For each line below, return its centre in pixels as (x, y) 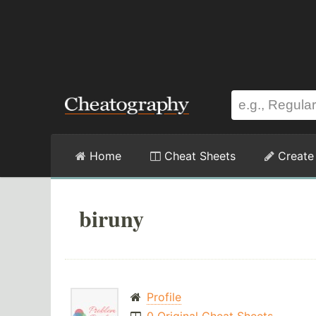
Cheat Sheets (198, 156)
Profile (164, 297)
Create (294, 156)
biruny (111, 218)
